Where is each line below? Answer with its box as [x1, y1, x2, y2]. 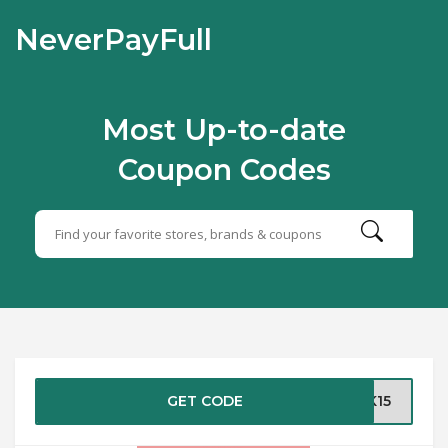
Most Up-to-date [102, 112, 346, 147]
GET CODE [167, 392, 244, 410]
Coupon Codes [117, 152, 331, 187]
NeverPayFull [15, 22, 212, 57]
